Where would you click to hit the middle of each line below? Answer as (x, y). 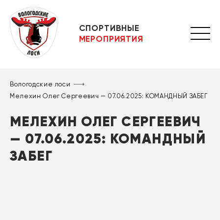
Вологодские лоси (40, 84)
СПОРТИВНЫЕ (109, 28)
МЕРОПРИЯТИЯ (111, 39)
